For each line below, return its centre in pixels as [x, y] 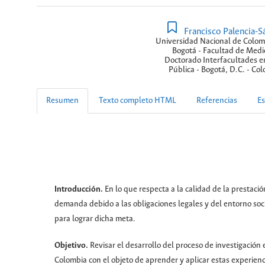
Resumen [62, 101]
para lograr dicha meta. [95, 219]
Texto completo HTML [138, 101]
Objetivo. [72, 246]
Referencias [217, 101]
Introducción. [80, 190]
